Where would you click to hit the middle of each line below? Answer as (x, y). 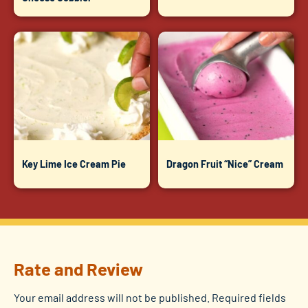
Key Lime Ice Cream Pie (74, 164)
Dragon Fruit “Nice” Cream (225, 164)
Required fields (249, 297)
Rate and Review (78, 268)
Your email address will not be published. (112, 297)
